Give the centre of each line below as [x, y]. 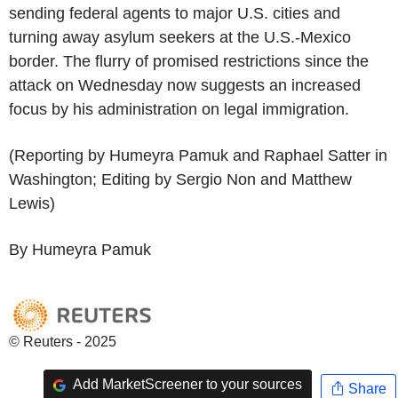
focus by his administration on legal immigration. [179, 109]
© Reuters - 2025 [63, 341]
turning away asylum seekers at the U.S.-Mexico [180, 37]
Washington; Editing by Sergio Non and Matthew [180, 179]
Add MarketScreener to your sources [186, 385]
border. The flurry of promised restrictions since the [189, 61]
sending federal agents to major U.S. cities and [175, 13]
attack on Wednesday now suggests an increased [185, 85]
